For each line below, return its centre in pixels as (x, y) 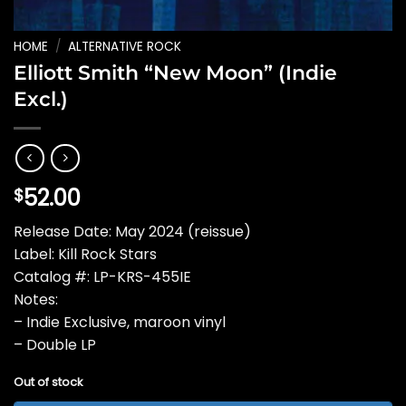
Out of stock (48, 382)
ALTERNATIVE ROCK (125, 46)
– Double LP (55, 345)
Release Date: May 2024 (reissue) (132, 232)
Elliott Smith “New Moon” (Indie (175, 73)
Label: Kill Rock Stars (85, 254)
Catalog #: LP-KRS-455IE (102, 277)
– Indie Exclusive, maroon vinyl (120, 322)
